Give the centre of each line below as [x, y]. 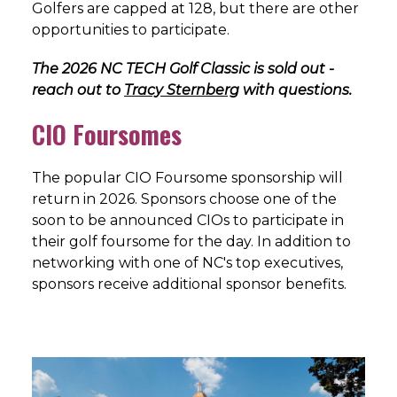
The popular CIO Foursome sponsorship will [187, 177]
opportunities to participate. [131, 29]
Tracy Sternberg [182, 90]
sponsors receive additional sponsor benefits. [191, 284]
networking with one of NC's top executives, [187, 262]
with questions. [296, 90]
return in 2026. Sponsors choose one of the [184, 198]
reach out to [78, 90]
